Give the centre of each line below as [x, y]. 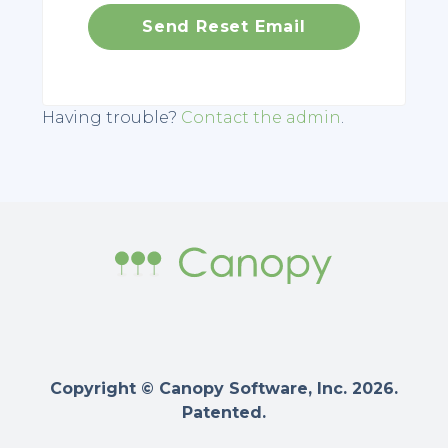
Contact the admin [261, 118]
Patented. [224, 413]
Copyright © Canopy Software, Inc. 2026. [224, 389]
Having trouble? [112, 118]
